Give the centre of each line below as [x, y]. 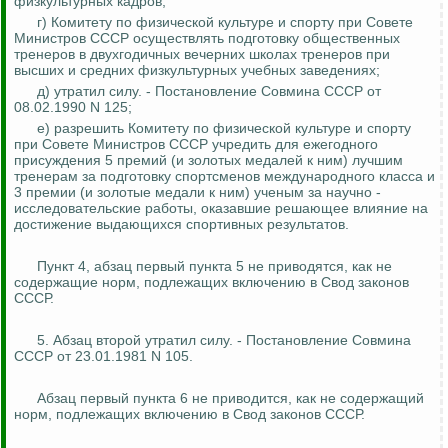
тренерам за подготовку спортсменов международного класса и [224, 176]
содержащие [56, 282]
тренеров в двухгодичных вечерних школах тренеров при [202, 54]
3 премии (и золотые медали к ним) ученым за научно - [197, 192]
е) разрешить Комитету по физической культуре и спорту [224, 128]
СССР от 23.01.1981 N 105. [103, 356]
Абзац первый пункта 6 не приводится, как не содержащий [230, 398]
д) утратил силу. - [96, 91]
